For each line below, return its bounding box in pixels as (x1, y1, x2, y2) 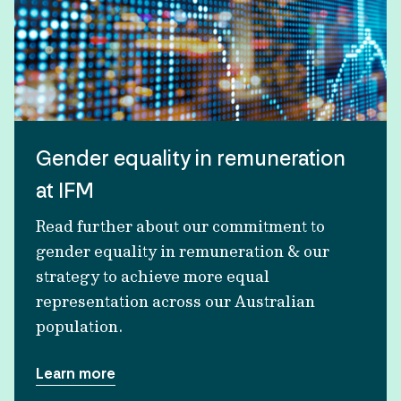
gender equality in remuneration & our (36, 241, 329, 261)
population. (36, 316, 123, 337)
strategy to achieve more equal (36, 266, 269, 286)
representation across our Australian (36, 291, 315, 311)
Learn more (36, 363, 115, 383)
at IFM (36, 177, 94, 203)
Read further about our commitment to (36, 216, 325, 236)
